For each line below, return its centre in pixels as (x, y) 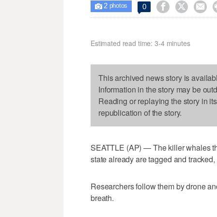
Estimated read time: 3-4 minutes (140, 43)
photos (117, 6)
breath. (102, 198)
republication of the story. (140, 113)
